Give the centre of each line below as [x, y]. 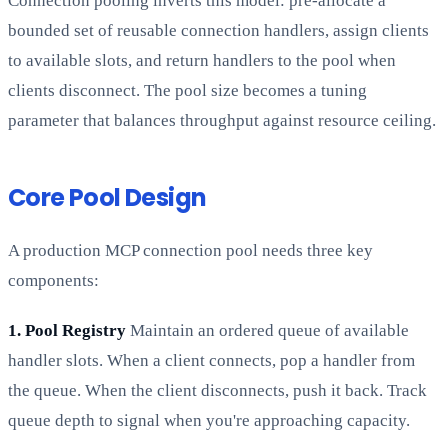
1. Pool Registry [67, 331]
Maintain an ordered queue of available [267, 331]
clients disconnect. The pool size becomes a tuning [187, 91]
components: [53, 281]
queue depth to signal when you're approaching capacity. [209, 421]
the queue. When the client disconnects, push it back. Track [217, 391]
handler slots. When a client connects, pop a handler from [211, 361]
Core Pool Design [107, 198]
